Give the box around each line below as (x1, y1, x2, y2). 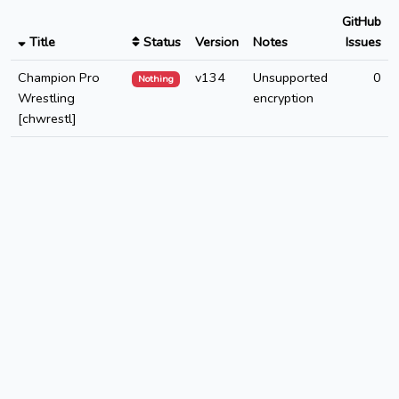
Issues (346, 33, 381, 52)
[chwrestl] (18, 110, 77, 128)
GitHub (342, 12, 381, 31)
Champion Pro (18, 69, 100, 87)
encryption (253, 89, 313, 108)
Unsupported (253, 69, 328, 87)
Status (140, 33, 181, 52)
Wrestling (18, 89, 75, 108)
